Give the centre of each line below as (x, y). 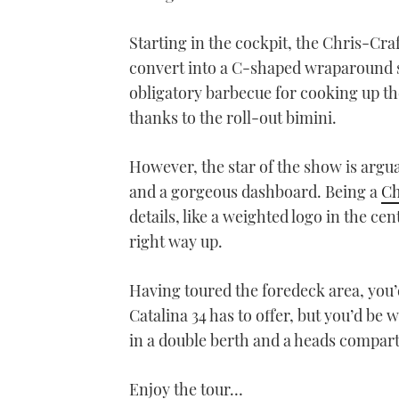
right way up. (176, 241)
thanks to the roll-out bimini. (233, 117)
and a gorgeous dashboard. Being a (255, 191)
